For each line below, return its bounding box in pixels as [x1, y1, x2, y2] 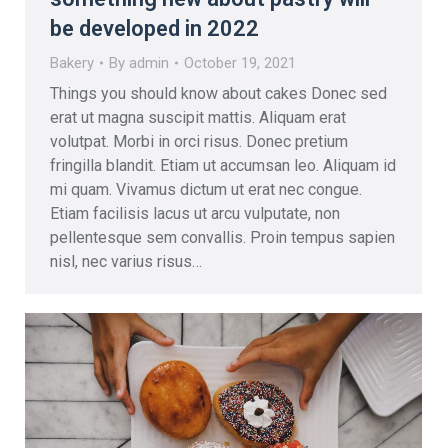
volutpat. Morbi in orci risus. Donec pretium [50, 131, 348, 151]
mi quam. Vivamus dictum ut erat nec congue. [50, 179, 362, 199]
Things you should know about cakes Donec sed [50, 83, 387, 103]
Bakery [50, 53, 94, 72]
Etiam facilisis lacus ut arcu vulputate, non [50, 203, 340, 223]
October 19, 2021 [184, 53, 296, 72]
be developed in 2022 [50, 15, 259, 41]
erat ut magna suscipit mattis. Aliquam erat [50, 107, 346, 127]
